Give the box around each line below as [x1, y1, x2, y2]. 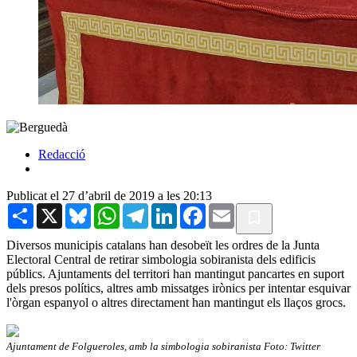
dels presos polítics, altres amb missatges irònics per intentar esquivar [6, 280, 351, 295]
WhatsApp [120, 202, 174, 216]
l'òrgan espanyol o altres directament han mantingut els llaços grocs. [6, 295, 346, 309]
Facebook [206, 202, 255, 216]
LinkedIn [177, 202, 223, 216]
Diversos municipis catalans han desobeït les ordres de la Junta [6, 237, 320, 252]
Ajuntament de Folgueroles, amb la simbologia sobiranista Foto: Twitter [6, 339, 320, 352]
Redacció [38, 147, 85, 161]
